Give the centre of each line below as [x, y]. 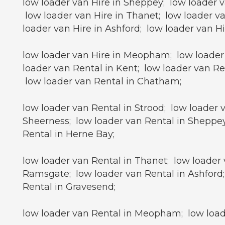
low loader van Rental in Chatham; [102, 82]
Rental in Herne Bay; [69, 134]
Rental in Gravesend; [69, 187]
